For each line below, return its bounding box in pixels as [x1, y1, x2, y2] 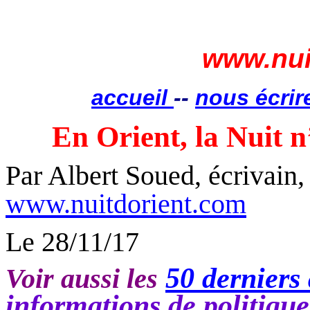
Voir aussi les [6, 262, 158, 294]
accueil [91, 85, 174, 110]
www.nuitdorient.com [6, 188, 246, 220]
